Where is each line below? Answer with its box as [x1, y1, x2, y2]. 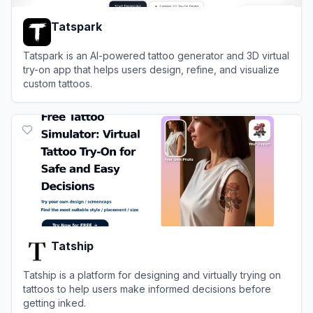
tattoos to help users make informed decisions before [23, 282, 271, 295]
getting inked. [23, 296, 86, 309]
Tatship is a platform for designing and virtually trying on [23, 268, 281, 281]
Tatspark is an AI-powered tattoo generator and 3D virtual [23, 49, 289, 61]
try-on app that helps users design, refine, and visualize [23, 63, 279, 75]
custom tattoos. [23, 77, 92, 89]
